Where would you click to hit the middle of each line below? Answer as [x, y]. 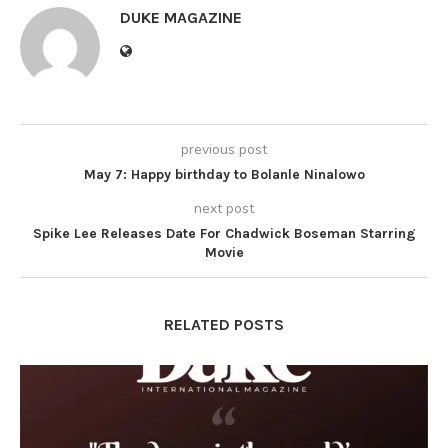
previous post [224, 150]
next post [224, 209]
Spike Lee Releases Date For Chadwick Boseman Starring [224, 234]
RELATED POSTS [224, 325]
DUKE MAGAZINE [181, 18]
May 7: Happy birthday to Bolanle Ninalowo [224, 175]
